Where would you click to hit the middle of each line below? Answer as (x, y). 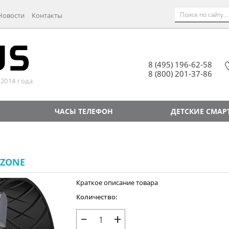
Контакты (47, 15)
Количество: (97, 197)
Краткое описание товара (117, 182)
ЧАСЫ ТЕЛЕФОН (84, 111)
